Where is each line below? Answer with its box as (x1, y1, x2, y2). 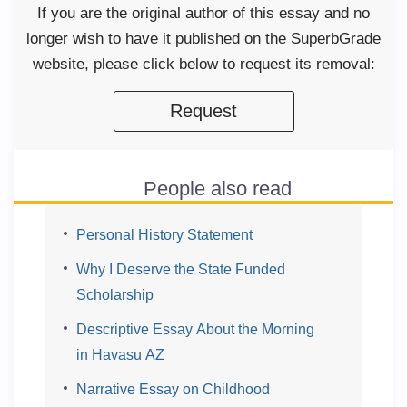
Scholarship (76, 287, 154, 303)
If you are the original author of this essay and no (37, 5, 370, 22)
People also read (143, 177, 292, 200)
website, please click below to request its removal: (32, 55, 375, 73)
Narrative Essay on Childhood (76, 382, 270, 397)
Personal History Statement (76, 227, 253, 243)
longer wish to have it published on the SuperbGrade (26, 30, 381, 47)
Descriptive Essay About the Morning (76, 322, 314, 337)
